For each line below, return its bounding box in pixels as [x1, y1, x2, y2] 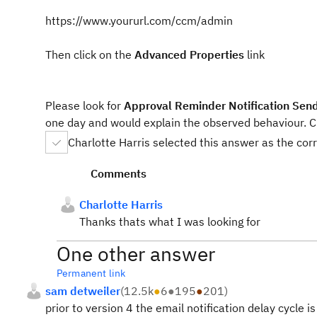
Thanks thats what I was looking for [79, 214, 260, 229]
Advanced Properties [134, 47, 244, 62]
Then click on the [45, 47, 134, 62]
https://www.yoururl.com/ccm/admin [45, 13, 233, 28]
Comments [91, 166, 146, 180]
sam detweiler [45, 284, 120, 298]
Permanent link [57, 267, 126, 279]
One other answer [57, 241, 215, 267]
